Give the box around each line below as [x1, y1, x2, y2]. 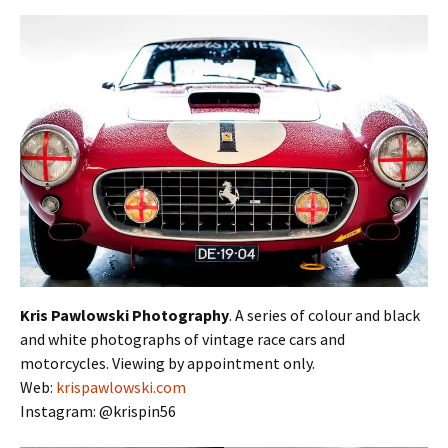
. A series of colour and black [229, 305, 420, 326]
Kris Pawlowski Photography [20, 305, 229, 326]
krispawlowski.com [56, 377, 186, 398]
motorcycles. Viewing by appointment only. [20, 353, 315, 374]
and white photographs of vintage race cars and [20, 329, 345, 350]
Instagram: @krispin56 [20, 401, 176, 422]
